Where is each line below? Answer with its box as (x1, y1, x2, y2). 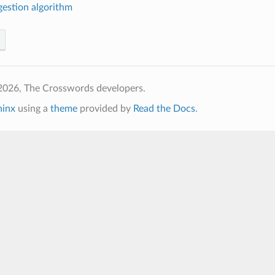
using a (15, 103, 50, 114)
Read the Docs (133, 103, 195, 114)
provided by (77, 103, 133, 114)
